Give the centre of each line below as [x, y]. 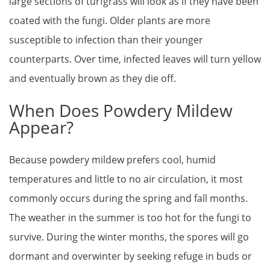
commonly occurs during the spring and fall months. [128, 198]
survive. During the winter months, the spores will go [129, 237]
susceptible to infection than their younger [106, 40]
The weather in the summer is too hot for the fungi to [130, 217]
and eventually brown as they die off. [93, 79]
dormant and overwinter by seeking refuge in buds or [130, 256]
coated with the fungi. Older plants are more [110, 21]
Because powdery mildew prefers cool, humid [112, 159]
